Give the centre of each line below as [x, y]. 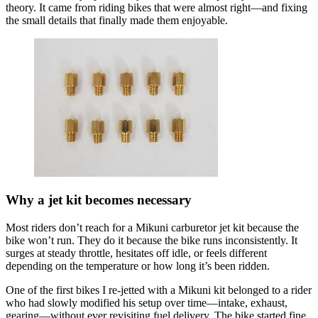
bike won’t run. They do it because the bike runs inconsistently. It [152, 241]
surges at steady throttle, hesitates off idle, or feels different [136, 253]
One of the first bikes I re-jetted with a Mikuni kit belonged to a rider [159, 290]
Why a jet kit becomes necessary [99, 200]
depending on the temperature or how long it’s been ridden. [138, 266]
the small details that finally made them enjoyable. [117, 20]
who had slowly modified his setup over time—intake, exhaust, [147, 303]
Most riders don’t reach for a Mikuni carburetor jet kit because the [152, 228]
